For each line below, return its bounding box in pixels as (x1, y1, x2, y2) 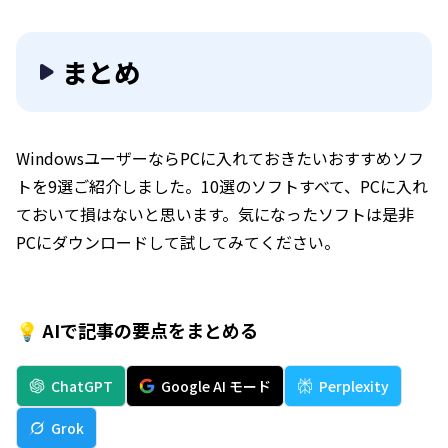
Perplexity (319, 376, 389, 397)
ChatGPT (51, 376, 113, 397)
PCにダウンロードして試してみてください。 (16, 230, 340, 255)
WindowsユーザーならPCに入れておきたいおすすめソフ (16, 146, 424, 171)
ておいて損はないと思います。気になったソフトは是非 (16, 202, 414, 227)
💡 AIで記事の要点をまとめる (16, 317, 258, 344)
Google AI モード (161, 376, 271, 397)
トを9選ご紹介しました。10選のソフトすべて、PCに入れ (16, 174, 428, 199)
